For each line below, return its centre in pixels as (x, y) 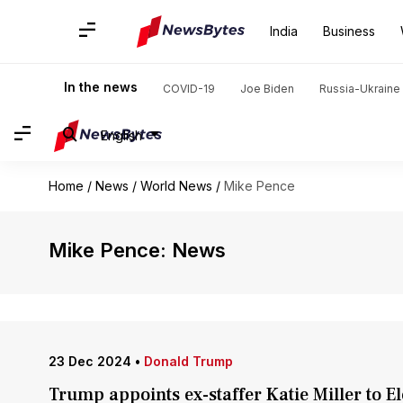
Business (349, 31)
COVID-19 (189, 89)
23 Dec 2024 (90, 361)
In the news (101, 87)
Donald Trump (188, 361)
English (121, 135)
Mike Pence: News (137, 250)
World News (176, 186)
